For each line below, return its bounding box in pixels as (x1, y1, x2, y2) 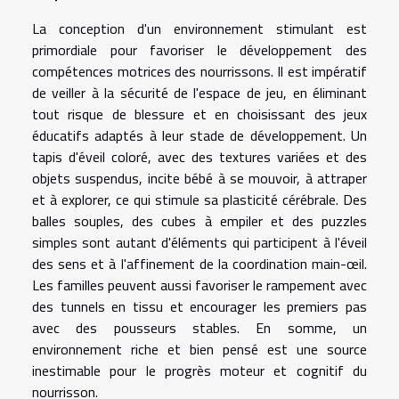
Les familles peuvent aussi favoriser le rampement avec (32, 273, 367, 296)
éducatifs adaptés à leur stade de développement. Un (32, 124, 367, 146)
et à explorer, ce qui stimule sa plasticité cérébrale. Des (32, 188, 367, 210)
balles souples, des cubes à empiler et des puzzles (32, 209, 367, 232)
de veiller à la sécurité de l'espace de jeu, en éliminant (32, 81, 367, 103)
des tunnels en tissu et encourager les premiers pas (32, 295, 367, 317)
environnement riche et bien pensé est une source (32, 338, 367, 360)
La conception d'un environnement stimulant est (32, 17, 367, 39)
